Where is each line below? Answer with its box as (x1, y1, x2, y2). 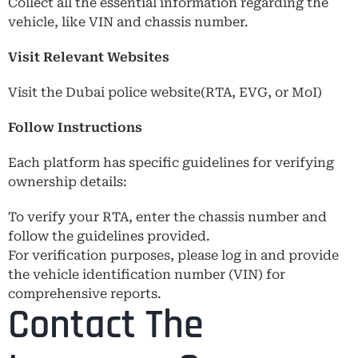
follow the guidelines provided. (8, 228, 213, 244)
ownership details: (8, 173, 130, 189)
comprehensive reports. (8, 285, 161, 301)
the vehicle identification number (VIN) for (8, 266, 285, 282)
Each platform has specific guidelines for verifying (8, 154, 334, 170)
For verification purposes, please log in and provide (8, 247, 339, 263)
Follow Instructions (8, 119, 142, 135)
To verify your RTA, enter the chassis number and (8, 209, 327, 225)
